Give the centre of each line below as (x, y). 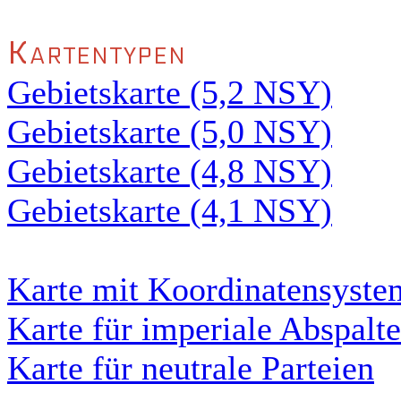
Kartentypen (97, 53)
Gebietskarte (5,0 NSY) (170, 132)
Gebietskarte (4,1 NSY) (170, 210)
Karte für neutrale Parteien (191, 368)
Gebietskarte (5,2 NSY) (170, 92)
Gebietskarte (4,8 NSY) (170, 171)
